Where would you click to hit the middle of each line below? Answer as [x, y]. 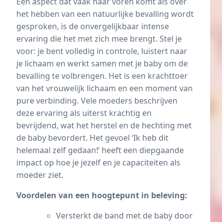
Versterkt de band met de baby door [124, 215]
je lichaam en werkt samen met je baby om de [102, 63]
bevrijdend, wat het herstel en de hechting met [104, 125]
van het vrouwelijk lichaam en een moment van [105, 88]
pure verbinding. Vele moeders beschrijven [97, 100]
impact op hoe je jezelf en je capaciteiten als [98, 162]
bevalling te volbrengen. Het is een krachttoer [102, 76]
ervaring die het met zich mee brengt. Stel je [99, 38]
